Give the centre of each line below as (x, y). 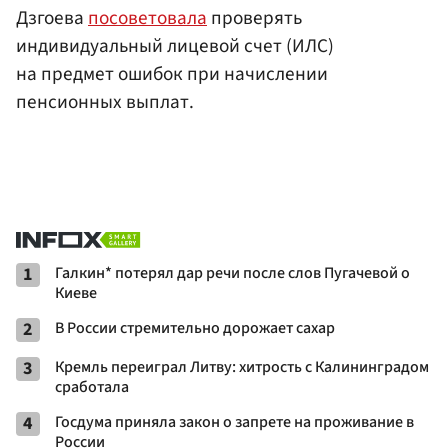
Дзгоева (52, 18)
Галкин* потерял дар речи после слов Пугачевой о (232, 273)
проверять (254, 18)
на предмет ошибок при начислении (172, 74)
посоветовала (147, 18)
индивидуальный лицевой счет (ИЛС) (175, 46)
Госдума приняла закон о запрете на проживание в (234, 422)
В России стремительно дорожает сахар (195, 328)
